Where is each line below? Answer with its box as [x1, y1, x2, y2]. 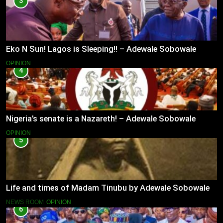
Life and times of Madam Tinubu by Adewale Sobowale [6, 183, 210, 193]
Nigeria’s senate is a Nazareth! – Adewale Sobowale [6, 113, 196, 123]
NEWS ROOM [6, 199, 44, 206]
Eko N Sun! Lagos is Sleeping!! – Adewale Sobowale [6, 44, 196, 54]
